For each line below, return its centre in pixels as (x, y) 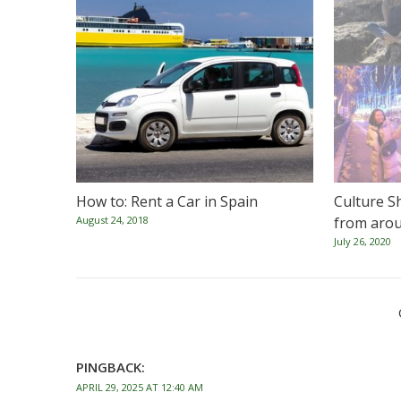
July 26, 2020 (363, 241)
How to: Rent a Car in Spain (167, 201)
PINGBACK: (111, 367)
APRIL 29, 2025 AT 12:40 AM (140, 387)
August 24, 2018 (112, 220)
